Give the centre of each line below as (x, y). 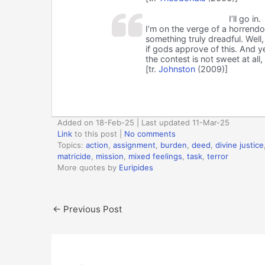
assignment (134, 145)
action (97, 145)
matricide (74, 156)
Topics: (72, 145)
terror (218, 156)
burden (174, 145)
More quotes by (88, 167)
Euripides (136, 167)
